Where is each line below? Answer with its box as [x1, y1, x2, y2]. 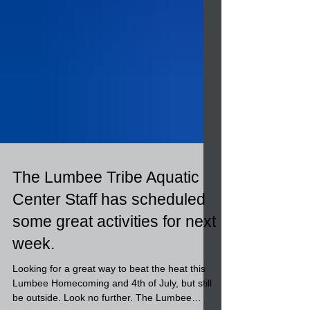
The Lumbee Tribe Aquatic [12, 193, 199, 211]
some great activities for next [12, 237, 216, 255]
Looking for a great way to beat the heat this [12, 288, 206, 299]
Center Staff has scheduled [12, 215, 206, 233]
